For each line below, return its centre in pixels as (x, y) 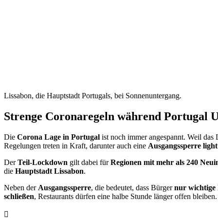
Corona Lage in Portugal (58, 137)
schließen (19, 196)
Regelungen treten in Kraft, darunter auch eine (76, 145)
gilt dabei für (89, 162)
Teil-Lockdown (43, 162)
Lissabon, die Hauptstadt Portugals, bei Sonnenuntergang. (93, 95)
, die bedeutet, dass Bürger (133, 187)
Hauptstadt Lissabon (49, 171)
